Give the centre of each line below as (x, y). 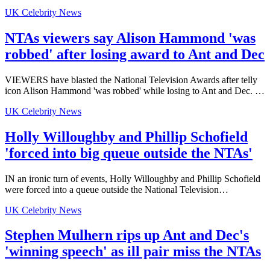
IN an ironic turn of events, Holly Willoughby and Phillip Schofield (133, 178)
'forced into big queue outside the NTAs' (129, 153)
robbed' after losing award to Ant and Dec (135, 54)
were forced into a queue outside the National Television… (117, 189)
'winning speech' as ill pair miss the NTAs (133, 252)
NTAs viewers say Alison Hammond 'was (130, 38)
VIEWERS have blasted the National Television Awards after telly (131, 80)
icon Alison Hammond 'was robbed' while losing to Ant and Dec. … (135, 90)
